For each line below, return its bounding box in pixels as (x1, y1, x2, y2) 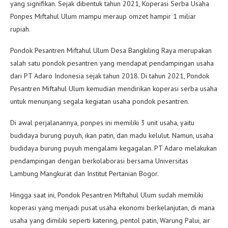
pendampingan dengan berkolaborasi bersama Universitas (10, 156, 188, 166)
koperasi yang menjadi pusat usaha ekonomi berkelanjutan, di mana (10, 203, 215, 213)
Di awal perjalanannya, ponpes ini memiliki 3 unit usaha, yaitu (10, 118, 194, 128)
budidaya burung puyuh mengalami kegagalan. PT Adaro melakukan (10, 144, 217, 153)
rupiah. (10, 24, 31, 34)
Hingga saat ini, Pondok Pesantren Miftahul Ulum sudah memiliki (10, 190, 203, 200)
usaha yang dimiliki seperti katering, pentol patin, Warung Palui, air (10, 216, 210, 225)
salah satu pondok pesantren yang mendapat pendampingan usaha (10, 59, 214, 68)
